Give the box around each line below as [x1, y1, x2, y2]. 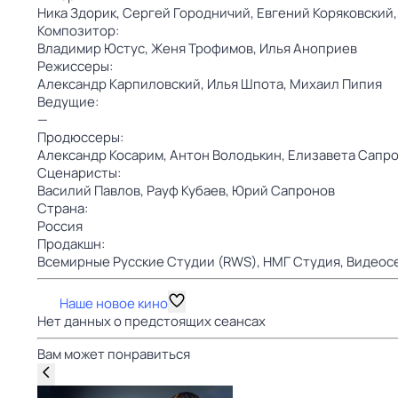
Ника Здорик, [37, 4, 123, 22]
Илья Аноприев [259, 39, 357, 58]
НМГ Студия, [263, 252, 346, 271]
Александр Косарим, [37, 146, 170, 164]
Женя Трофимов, [151, 39, 259, 58]
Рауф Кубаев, [147, 181, 232, 200]
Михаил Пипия [290, 75, 382, 93]
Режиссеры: [37, 57, 113, 76]
